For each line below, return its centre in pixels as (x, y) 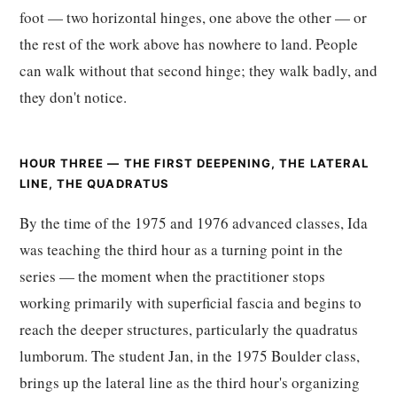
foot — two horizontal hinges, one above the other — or (193, 17)
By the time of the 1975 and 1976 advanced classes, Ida (194, 223)
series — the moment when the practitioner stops (172, 276)
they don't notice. (73, 97)
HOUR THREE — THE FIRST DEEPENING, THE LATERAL (194, 163)
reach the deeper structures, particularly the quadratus (189, 329)
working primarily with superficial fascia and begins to (191, 303)
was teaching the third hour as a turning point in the (181, 249)
